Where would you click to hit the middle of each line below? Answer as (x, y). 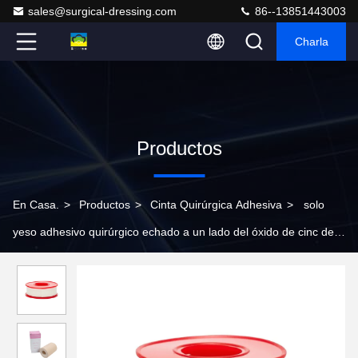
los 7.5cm (37, 259)
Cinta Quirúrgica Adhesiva (216, 205)
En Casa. (36, 205)
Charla (311, 42)
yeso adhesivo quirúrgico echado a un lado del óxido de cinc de (173, 232)
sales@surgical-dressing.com (102, 11)
